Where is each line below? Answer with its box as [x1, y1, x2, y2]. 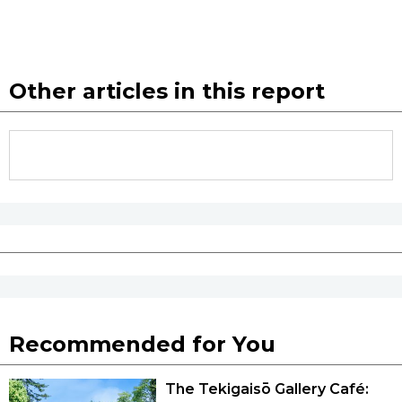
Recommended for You [9, 330, 275, 357]
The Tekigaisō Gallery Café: [165, 380, 369, 398]
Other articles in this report [9, 77, 325, 104]
